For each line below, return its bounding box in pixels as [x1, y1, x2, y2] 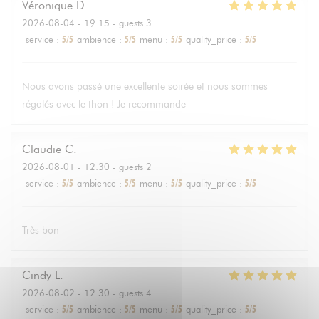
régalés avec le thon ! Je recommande [22, 98, 186, 110]
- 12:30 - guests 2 [75, 161, 152, 172]
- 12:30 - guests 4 [75, 287, 152, 298]
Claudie [22, 142, 61, 156]
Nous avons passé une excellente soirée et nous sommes [22, 80, 268, 93]
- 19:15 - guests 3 [75, 17, 152, 28]
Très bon [22, 224, 59, 236]
